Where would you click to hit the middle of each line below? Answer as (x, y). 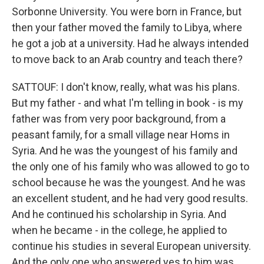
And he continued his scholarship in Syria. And (119, 214)
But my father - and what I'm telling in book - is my (128, 103)
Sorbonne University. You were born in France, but (127, 12)
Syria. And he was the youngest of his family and (125, 151)
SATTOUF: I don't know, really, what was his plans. (126, 87)
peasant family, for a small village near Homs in (121, 135)
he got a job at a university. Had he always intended (130, 44)
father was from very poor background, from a (119, 119)
